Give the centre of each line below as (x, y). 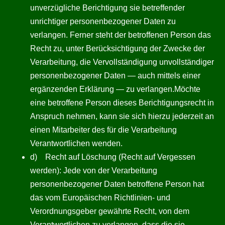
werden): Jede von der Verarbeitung (94, 171)
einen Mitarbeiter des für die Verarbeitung (103, 130)
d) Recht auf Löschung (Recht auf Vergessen (113, 157)
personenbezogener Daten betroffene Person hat (117, 184)
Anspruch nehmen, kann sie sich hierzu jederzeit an (122, 116)
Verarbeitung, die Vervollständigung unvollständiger (122, 62)
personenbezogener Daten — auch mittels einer (115, 76)
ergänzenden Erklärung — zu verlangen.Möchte (115, 89)
